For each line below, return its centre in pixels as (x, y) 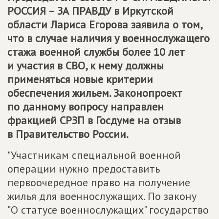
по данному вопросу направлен (86, 107)
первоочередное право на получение (99, 182)
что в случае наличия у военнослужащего (109, 38)
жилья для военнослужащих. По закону (102, 196)
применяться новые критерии (80, 79)
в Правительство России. (68, 134)
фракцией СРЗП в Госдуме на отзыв (94, 120)
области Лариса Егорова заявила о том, (105, 24)
